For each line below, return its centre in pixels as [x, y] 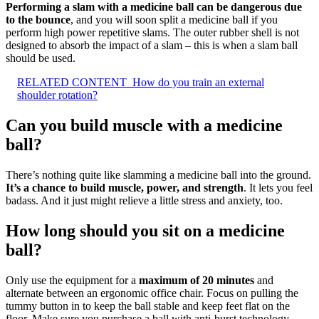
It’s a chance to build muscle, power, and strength [125, 187]
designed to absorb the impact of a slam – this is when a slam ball [152, 45]
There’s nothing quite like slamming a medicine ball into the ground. [158, 174]
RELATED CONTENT [72, 82]
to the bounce [38, 19]
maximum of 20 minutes [197, 280]
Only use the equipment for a [72, 280]
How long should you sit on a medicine [145, 230]
